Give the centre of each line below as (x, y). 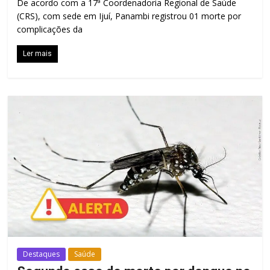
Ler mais (38, 54)
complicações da (50, 30)
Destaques (42, 254)
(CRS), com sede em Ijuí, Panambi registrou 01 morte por (129, 16)
